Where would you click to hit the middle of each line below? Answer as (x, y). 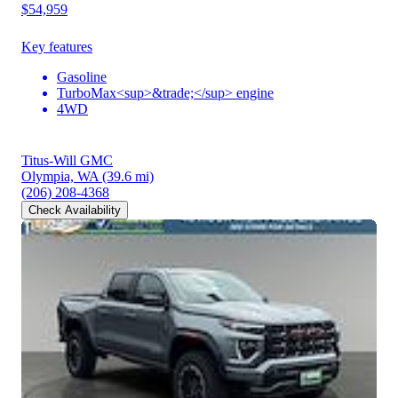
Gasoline (82, 77)
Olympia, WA (60, 177)
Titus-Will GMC (67, 161)
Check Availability (75, 211)
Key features (57, 47)
